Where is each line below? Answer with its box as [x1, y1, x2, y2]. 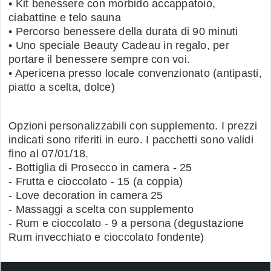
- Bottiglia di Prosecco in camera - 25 [8, 161, 192, 174]
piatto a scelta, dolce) [8, 80, 115, 93]
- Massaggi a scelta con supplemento [8, 203, 194, 215]
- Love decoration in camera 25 [8, 189, 163, 201]
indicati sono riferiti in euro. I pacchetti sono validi [8, 133, 253, 146]
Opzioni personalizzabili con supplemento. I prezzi [8, 119, 258, 132]
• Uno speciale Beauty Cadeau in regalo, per [8, 39, 229, 51]
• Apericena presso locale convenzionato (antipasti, [8, 67, 262, 79]
